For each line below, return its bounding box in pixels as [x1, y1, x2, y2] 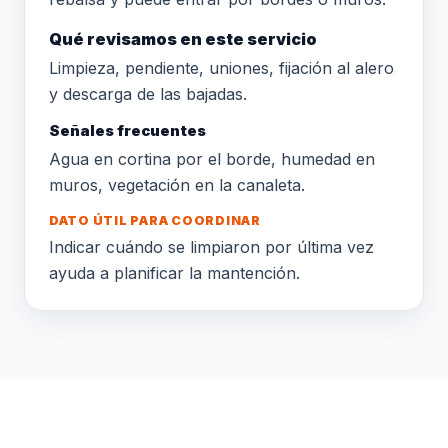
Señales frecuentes [49, 122, 206, 140]
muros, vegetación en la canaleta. [49, 175, 305, 195]
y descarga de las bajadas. [49, 84, 247, 104]
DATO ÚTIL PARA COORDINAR [49, 213, 261, 228]
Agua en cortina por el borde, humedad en [49, 149, 375, 169]
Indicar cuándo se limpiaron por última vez [49, 237, 374, 257]
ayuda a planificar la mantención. [49, 263, 300, 283]
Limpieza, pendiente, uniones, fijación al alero [49, 58, 394, 78]
